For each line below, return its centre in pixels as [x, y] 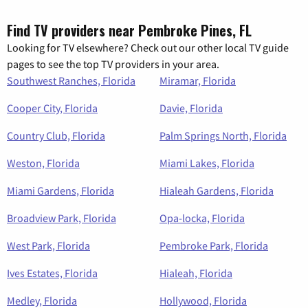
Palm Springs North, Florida [223, 135]
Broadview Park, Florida [62, 218]
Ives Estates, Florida [52, 273]
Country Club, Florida [56, 135]
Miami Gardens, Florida [60, 190]
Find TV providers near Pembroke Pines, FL [129, 30]
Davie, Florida [191, 108]
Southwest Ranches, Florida [71, 80]
